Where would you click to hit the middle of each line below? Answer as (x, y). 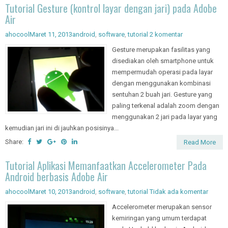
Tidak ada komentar (179, 192)
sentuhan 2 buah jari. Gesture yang (162, 95)
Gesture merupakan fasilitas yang (161, 50)
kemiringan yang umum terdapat (159, 218)
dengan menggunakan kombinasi (161, 83)
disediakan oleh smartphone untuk (163, 61)
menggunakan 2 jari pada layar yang (165, 117)
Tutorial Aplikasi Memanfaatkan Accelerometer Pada (106, 166)
